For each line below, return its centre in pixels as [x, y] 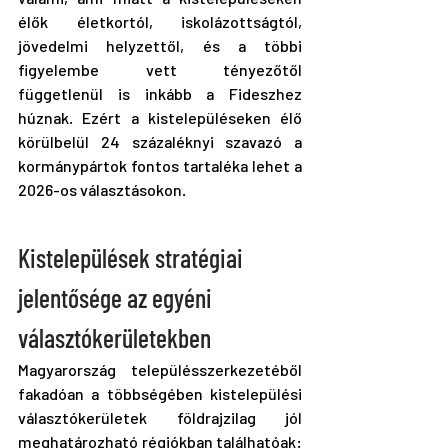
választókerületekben [114, 338]
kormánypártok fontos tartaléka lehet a [160, 166]
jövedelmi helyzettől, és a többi [160, 46]
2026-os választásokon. [102, 190]
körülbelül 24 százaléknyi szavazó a [160, 142]
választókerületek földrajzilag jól [160, 418]
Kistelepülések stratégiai [133, 258]
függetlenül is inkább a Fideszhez [160, 94]
